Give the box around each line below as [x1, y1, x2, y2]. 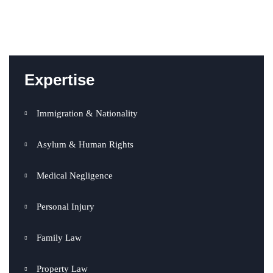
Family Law [37, 232, 82, 243]
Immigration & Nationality [37, 108, 138, 118]
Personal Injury [37, 201, 94, 211]
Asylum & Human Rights [37, 139, 133, 149]
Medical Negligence [37, 170, 113, 180]
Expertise [24, 71, 94, 88]
